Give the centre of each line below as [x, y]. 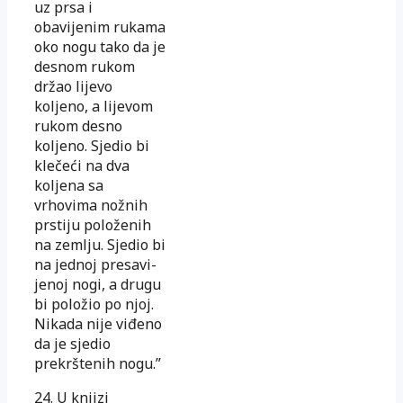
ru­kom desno [78, 125]
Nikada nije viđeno [98, 323]
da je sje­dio [72, 343]
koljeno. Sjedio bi [92, 145]
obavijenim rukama [100, 27]
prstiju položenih [93, 224]
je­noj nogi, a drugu [98, 284]
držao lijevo [73, 86]
